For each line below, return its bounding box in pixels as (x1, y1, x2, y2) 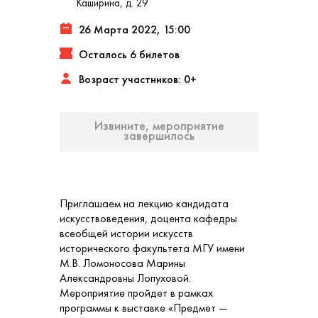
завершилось (124, 127, 194, 143)
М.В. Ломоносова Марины (60, 256, 185, 270)
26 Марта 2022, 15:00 (79, 22, 190, 37)
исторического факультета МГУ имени (60, 241, 245, 256)
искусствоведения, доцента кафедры (60, 211, 237, 226)
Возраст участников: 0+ (79, 72, 197, 87)
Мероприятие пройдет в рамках (60, 285, 213, 300)
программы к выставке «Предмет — (60, 300, 228, 315)
